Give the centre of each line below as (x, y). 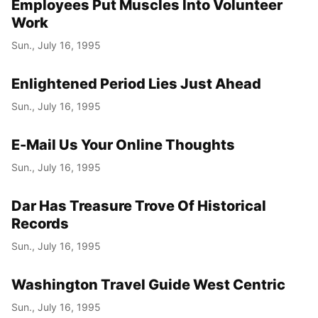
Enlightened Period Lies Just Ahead (136, 83)
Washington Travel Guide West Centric (148, 284)
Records (40, 223)
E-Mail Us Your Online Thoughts (123, 144)
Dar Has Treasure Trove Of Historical (139, 205)
